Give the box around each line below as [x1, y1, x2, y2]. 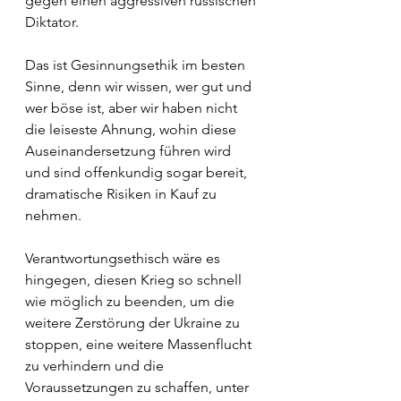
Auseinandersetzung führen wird [25, 142, 235, 159]
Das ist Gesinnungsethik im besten [25, 56, 249, 73]
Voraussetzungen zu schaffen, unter [25, 379, 252, 396]
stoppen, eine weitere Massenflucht [25, 336, 255, 353]
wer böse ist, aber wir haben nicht [25, 99, 241, 116]
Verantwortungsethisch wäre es [25, 250, 224, 267]
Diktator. [25, 13, 82, 30]
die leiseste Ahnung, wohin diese [25, 121, 240, 138]
